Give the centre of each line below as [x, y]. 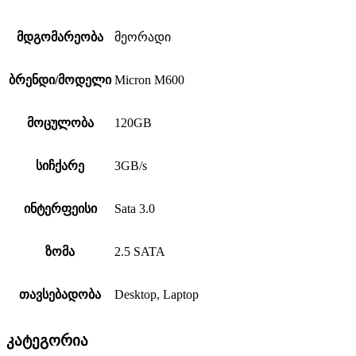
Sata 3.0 [135, 209]
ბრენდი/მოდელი [60, 80]
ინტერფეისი [60, 209]
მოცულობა [60, 123]
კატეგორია [47, 340]
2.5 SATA [140, 252]
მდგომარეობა [60, 37]
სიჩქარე [60, 166]
